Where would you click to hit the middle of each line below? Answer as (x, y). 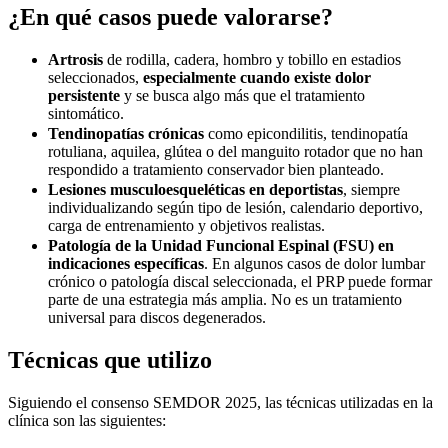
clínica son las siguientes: (87, 420)
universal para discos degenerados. (157, 318)
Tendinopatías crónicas (126, 134)
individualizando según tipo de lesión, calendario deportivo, (235, 208)
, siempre (371, 190)
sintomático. (86, 114)
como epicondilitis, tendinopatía (306, 134)
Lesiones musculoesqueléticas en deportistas (195, 190)
